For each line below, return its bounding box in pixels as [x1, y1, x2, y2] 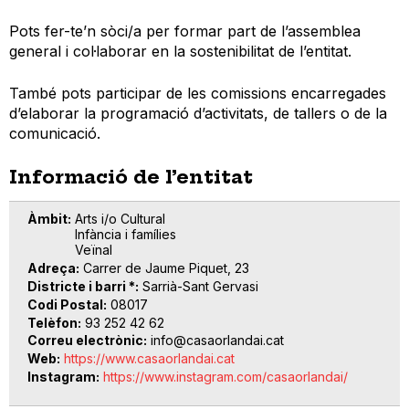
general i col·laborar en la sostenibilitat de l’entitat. [9, 42, 351, 61]
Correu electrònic [27, 332, 143, 349]
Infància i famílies [75, 226, 176, 243]
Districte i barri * [27, 278, 135, 294]
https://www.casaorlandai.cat [64, 351, 235, 367]
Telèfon [27, 314, 78, 330]
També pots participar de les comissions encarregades [9, 84, 386, 103]
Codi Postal [27, 296, 103, 312]
